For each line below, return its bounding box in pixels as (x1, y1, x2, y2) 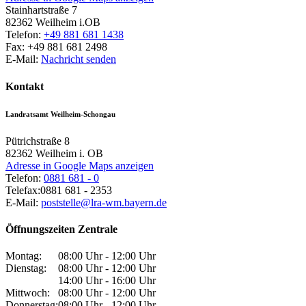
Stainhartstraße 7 (5, 4, 77, 16)
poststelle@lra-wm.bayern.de (41, 196, 167, 208)
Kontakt (5, 80, 44, 92)
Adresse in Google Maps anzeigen (5, 159, 154, 171)
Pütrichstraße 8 (5, 135, 70, 147)
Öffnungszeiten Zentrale (5, 223, 117, 235)
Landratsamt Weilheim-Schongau (5, 109, 115, 118)
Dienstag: (5, 262, 46, 275)
